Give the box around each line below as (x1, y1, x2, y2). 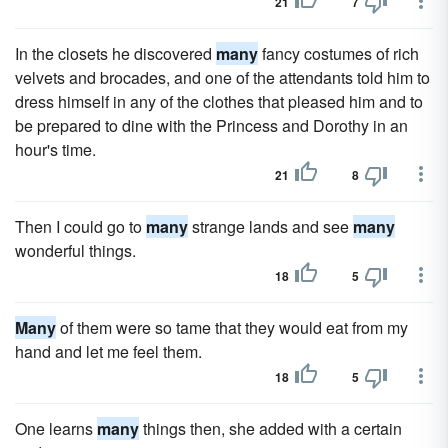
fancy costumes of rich (258, 42, 419, 65)
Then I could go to (15, 215, 146, 238)
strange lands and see (188, 215, 353, 238)
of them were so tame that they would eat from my (56, 316, 408, 339)
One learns (15, 417, 97, 440)
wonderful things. (15, 239, 136, 262)
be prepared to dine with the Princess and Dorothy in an (15, 114, 408, 137)
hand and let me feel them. (15, 340, 202, 363)
